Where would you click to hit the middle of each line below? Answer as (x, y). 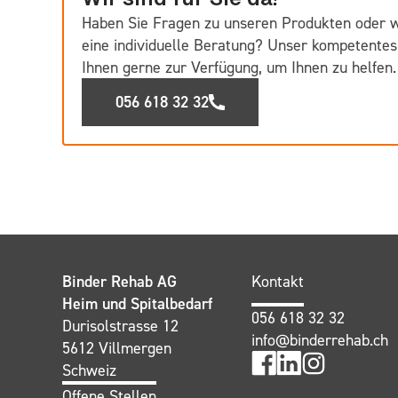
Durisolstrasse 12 (120, 326)
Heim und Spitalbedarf (137, 303)
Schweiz (89, 370)
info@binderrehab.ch (320, 340)
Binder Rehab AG (119, 281)
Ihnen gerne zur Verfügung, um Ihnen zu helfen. (239, 67)
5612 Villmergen (117, 348)
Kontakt (278, 281)
